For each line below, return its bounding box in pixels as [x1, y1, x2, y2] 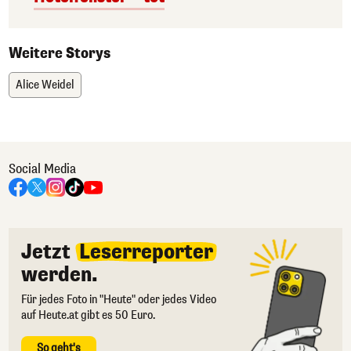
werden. [21, 262, 98, 288]
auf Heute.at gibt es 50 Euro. [21, 308, 155, 324]
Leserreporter [79, 239, 213, 266]
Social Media [9, 161, 76, 178]
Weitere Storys [9, 44, 110, 63]
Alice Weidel [16, 78, 74, 93]
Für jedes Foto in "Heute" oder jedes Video [21, 292, 216, 308]
